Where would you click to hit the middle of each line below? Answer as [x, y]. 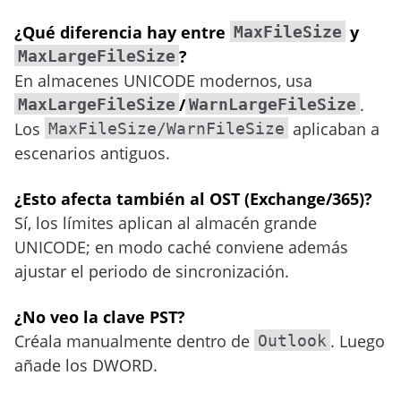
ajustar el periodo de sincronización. [152, 271]
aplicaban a [334, 129]
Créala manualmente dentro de [134, 341]
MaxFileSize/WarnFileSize [166, 128]
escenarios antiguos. [92, 153]
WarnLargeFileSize [273, 104]
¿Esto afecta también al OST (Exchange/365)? [193, 199]
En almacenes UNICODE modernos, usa [163, 81]
